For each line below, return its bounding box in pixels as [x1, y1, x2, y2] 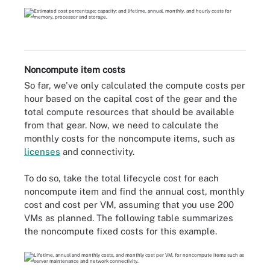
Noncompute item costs [24, 64, 125, 75]
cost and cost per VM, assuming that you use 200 [24, 199, 234, 210]
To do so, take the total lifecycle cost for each [24, 173, 219, 183]
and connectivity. [60, 146, 134, 157]
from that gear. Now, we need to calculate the [24, 119, 219, 130]
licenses [24, 146, 60, 157]
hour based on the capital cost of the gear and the [24, 93, 237, 104]
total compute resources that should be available [24, 106, 234, 117]
